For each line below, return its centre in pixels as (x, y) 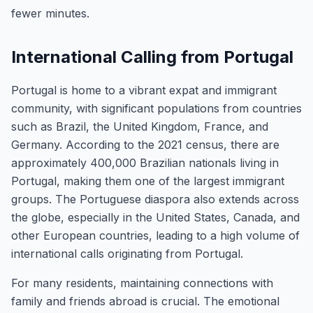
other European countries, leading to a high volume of (155, 235)
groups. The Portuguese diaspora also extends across (155, 199)
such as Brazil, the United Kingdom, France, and (140, 126)
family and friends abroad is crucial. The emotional (145, 301)
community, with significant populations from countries (156, 108)
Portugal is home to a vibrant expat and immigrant (144, 90)
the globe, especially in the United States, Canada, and (155, 217)
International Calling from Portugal (152, 57)
